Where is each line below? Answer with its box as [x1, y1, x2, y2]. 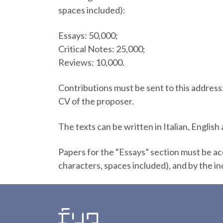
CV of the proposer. [58, 96, 134, 107]
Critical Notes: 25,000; [58, 43, 145, 54]
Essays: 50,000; [58, 30, 118, 41]
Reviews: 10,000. [58, 57, 124, 68]
